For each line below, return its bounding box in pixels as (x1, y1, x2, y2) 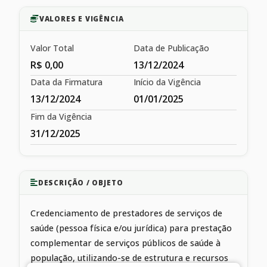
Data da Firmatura (30, 76, 103, 88)
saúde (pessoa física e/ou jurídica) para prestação (30, 222, 232, 234)
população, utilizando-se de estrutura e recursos (30, 252, 228, 263)
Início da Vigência (133, 76, 201, 88)
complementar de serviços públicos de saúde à (30, 237, 221, 249)
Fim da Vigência (30, 110, 92, 122)
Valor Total (30, 42, 74, 54)
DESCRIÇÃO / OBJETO (38, 178, 123, 187)
